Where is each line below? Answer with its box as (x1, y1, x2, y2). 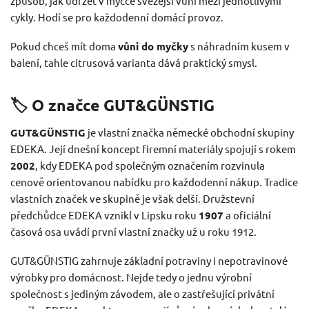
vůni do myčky (118, 39, 188, 53)
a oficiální (223, 208, 271, 222)
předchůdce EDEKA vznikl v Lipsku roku (10, 208, 199, 222)
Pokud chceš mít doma (10, 39, 118, 52)
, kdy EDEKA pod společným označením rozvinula (35, 159, 265, 172)
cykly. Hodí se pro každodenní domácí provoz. (10, 10, 223, 23)
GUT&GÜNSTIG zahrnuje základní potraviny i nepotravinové (10, 254, 288, 268)
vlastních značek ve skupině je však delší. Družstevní (10, 192, 255, 206)
